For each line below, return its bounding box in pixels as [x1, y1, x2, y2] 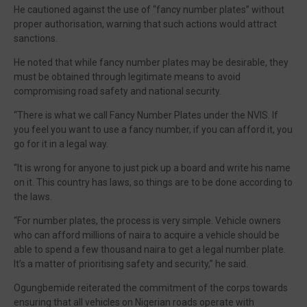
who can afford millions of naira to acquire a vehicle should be [14, 230, 280, 241]
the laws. [14, 191, 52, 202]
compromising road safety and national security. [14, 86, 221, 97]
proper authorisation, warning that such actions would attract [14, 19, 277, 29]
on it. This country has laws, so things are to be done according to [14, 177, 293, 188]
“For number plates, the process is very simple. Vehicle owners [14, 215, 281, 226]
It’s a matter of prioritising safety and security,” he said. [14, 258, 248, 269]
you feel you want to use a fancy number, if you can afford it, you [14, 124, 293, 135]
